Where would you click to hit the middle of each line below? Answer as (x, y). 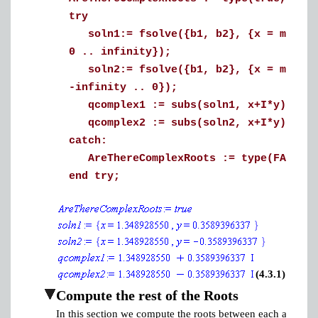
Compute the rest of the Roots (147, 295)
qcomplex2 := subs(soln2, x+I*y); (181, 123)
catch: (88, 141)
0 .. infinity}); (120, 52)
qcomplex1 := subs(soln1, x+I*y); (181, 105)
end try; (94, 176)
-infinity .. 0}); (123, 88)
